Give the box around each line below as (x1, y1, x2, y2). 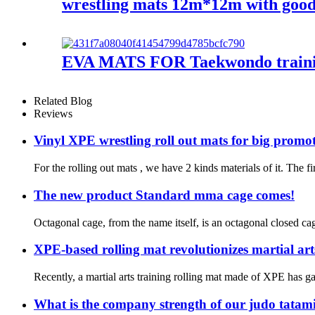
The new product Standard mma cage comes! (34, 187, 295, 202)
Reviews (34, 107, 72, 120)
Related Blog (34, 94, 92, 107)
